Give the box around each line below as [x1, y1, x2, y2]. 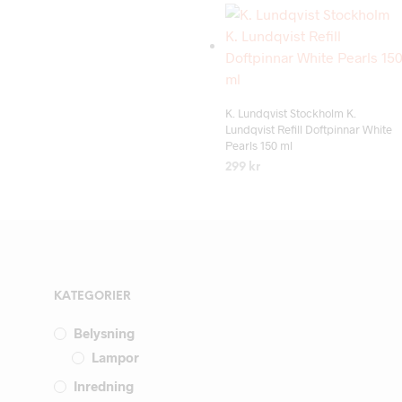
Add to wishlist [303, 82, 353, 98]
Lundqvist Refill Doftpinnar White [224, 122, 392, 137]
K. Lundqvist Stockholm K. [224, 106, 356, 121]
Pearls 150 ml [224, 138, 293, 153]
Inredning [74, 378, 134, 395]
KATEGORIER [54, 291, 131, 303]
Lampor [92, 349, 139, 366]
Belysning [74, 325, 135, 342]
